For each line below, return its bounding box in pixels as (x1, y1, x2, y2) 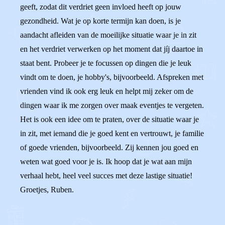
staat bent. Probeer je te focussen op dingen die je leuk (20, 59, 191, 67)
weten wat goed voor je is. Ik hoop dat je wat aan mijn (20, 157, 192, 166)
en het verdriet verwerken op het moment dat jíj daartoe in (20, 45, 203, 53)
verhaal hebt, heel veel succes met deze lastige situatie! (20, 171, 192, 180)
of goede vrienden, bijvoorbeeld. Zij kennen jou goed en (20, 143, 198, 152)
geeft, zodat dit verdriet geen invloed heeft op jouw (20, 3, 181, 11)
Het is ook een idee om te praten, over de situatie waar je (20, 115, 199, 124)
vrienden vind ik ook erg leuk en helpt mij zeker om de (20, 87, 193, 95)
